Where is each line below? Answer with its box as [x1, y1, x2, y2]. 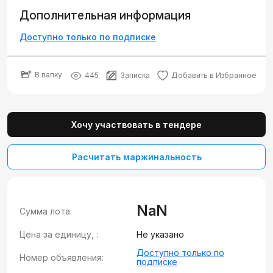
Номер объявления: [19, 252, 104, 263]
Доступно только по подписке [19, 32, 156, 42]
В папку [35, 69, 62, 79]
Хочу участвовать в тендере [71, 119, 202, 130]
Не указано [136, 229, 184, 239]
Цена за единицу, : [19, 229, 98, 239]
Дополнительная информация [19, 9, 191, 23]
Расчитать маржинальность [71, 152, 202, 162]
